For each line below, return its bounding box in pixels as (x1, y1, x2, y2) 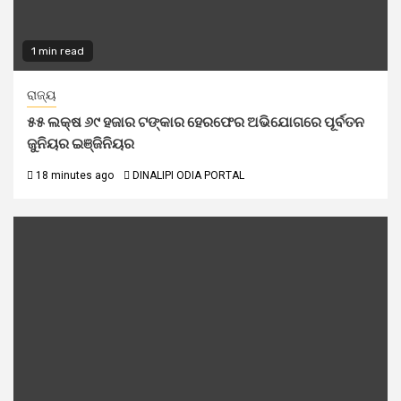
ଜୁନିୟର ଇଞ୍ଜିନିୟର (27, 135, 134, 152)
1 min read (31, 45, 84, 57)
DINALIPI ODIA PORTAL (132, 169, 244, 182)
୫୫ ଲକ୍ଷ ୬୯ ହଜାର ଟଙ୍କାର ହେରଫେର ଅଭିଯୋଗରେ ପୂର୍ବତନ (27, 114, 364, 131)
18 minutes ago (33, 169, 114, 182)
